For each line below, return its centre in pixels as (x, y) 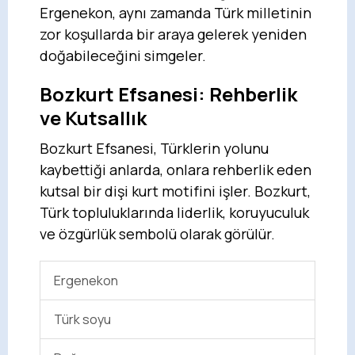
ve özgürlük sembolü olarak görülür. (157, 233)
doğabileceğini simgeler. (123, 55)
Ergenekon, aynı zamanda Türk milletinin (176, 12)
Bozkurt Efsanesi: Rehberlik (168, 94)
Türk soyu (83, 319)
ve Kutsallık (93, 117)
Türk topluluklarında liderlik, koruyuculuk (174, 212)
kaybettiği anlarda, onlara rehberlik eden (176, 169)
